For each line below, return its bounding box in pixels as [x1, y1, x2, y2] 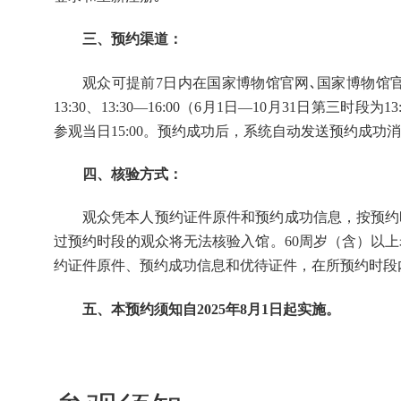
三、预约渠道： [82, 31, 183, 47]
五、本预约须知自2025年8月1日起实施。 [82, 301, 340, 317]
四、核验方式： [82, 166, 183, 182]
